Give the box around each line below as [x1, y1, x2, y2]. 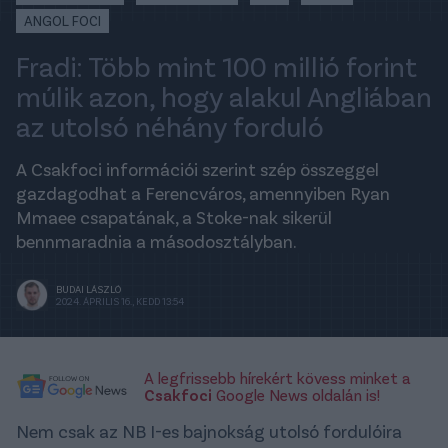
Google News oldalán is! [212, 385, 380, 405]
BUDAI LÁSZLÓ [56, 283, 121, 296]
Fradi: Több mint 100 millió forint [16, 49, 417, 84]
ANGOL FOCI [24, 11, 101, 29]
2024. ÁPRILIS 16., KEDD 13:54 [56, 295, 184, 308]
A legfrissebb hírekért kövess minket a [144, 368, 411, 388]
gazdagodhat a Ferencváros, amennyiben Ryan [16, 182, 390, 205]
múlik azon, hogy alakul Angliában [16, 79, 432, 114]
